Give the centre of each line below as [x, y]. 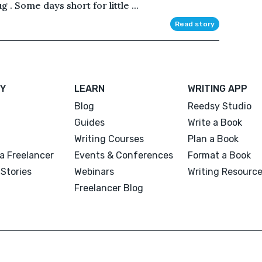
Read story [194, 24]
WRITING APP [217, 88]
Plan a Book [213, 139]
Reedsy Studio [219, 106]
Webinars [94, 171]
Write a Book [215, 122]
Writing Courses [109, 139]
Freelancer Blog [109, 188]
